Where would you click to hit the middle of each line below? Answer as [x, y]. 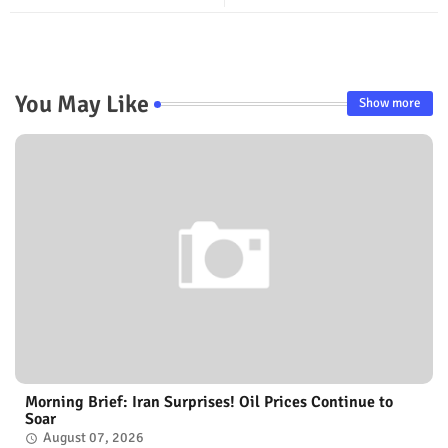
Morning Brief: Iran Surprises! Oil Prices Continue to [209, 401]
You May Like [82, 103]
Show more [390, 103]
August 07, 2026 [93, 437]
